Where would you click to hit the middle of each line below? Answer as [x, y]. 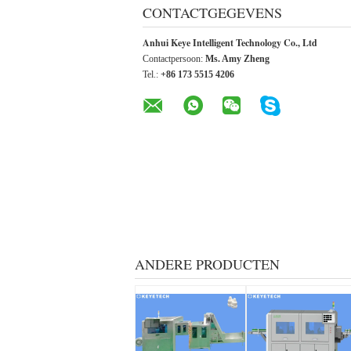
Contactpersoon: [174, 59]
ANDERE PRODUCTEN [207, 264]
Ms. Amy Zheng [237, 59]
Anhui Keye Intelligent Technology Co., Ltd [230, 43]
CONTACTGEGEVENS [212, 13]
